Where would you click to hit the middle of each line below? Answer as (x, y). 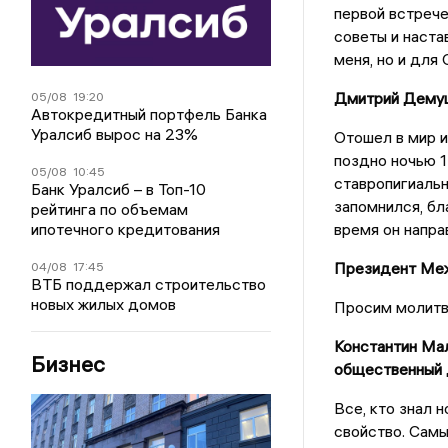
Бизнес (68, 363)
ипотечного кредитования (126, 228)
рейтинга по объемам (110, 208)
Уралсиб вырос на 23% (115, 133)
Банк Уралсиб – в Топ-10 (119, 188)
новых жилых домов (104, 303)
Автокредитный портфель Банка (149, 113)
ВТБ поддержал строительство (149, 283)
